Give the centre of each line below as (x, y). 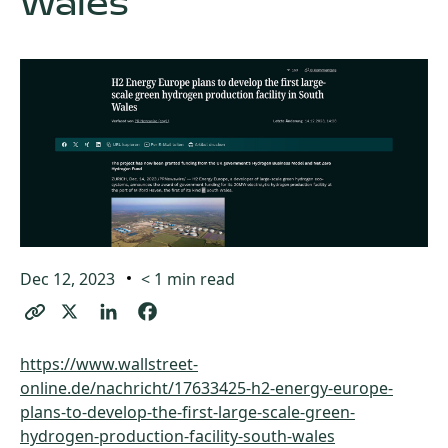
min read (201, 279)
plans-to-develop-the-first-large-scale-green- (187, 412)
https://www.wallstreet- (109, 364)
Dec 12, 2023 (67, 279)
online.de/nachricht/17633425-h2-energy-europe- (206, 388)
